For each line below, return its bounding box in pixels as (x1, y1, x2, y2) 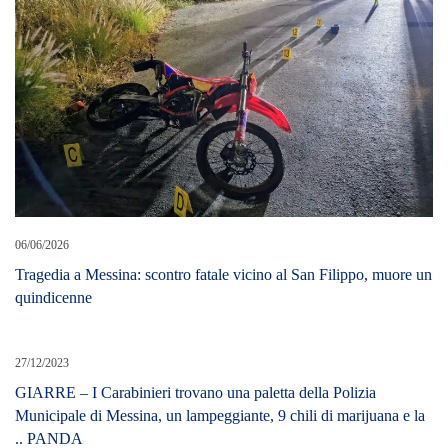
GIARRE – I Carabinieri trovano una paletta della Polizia (15, 384, 376, 402)
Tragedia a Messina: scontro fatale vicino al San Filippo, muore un (15, 266, 432, 284)
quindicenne (15, 289, 92, 307)
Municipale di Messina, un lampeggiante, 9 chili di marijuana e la (15, 407, 425, 425)
